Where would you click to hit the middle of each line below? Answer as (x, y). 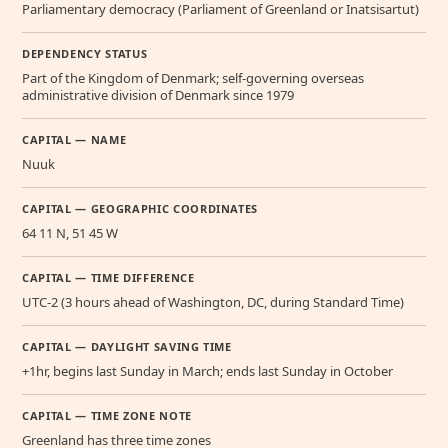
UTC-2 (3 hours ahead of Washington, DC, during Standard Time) (213, 301)
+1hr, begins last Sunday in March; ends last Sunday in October (207, 370)
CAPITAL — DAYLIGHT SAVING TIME (127, 346)
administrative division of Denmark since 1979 (158, 94)
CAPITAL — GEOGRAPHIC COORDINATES (140, 208)
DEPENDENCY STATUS (85, 53)
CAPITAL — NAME (74, 139)
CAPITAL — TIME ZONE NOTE (107, 415)
